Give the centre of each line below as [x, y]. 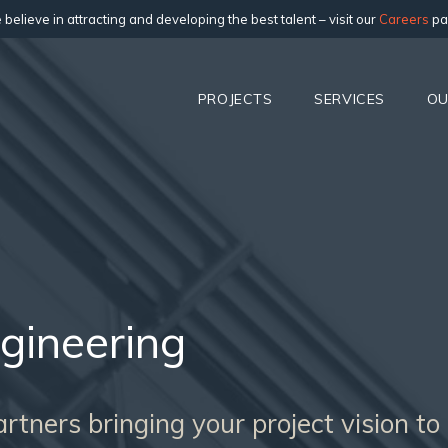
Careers [404, 19]
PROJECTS [235, 98]
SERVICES [349, 98]
